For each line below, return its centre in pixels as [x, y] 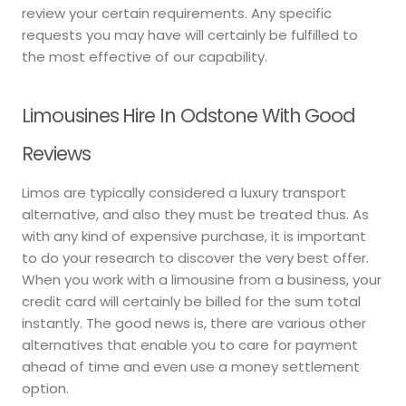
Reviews [56, 153]
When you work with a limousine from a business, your [202, 280]
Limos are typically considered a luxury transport [184, 193]
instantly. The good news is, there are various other [194, 324]
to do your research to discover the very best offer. [195, 258]
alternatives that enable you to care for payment [190, 345]
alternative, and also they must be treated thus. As [195, 215]
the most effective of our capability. [145, 56]
